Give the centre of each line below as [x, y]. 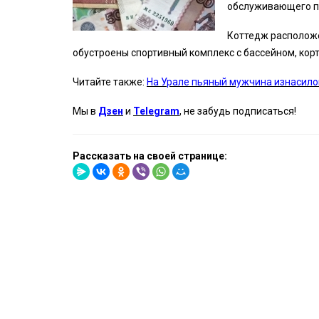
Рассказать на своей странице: [150, 156]
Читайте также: [110, 82]
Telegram [156, 111]
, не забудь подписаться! [238, 111]
